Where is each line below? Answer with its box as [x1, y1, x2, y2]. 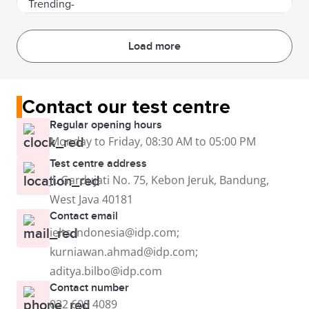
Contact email [50, 208, 118, 223]
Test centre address [50, 156, 147, 170]
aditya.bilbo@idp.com [50, 263, 162, 279]
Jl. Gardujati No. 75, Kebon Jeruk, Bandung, [50, 172, 269, 188]
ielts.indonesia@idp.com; [50, 224, 179, 240]
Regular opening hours [50, 117, 162, 132]
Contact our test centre [22, 94, 230, 119]
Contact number [50, 280, 129, 295]
